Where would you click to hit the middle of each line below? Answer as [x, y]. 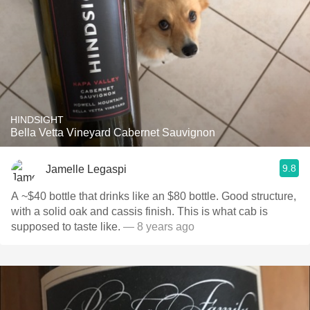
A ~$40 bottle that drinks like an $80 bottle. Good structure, [154, 196]
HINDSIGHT [37, 120]
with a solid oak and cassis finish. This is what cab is [139, 211]
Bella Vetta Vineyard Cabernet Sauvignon [113, 133]
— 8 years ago [157, 227]
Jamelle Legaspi [86, 169]
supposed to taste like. [66, 227]
